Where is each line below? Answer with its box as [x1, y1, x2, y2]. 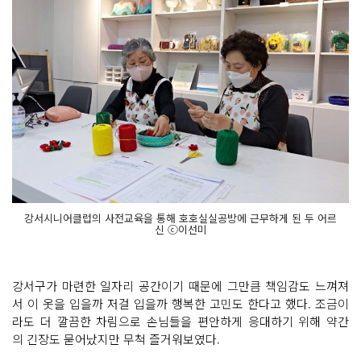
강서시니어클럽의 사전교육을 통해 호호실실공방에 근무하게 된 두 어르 [24, 210, 337, 226]
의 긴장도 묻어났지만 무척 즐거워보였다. [12, 330, 220, 347]
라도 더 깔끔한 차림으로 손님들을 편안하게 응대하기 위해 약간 [12, 312, 349, 330]
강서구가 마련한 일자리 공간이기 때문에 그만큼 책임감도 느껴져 [12, 276, 349, 294]
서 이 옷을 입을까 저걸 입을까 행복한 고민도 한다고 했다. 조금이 [12, 294, 349, 312]
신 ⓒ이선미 [154, 221, 207, 237]
